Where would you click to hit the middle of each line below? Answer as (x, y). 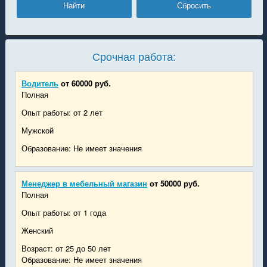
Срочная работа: (134, 56)
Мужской (37, 130)
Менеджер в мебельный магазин (84, 183)
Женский (37, 230)
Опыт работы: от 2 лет (62, 112)
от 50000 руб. (174, 183)
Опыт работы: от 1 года (63, 212)
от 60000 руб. (86, 83)
